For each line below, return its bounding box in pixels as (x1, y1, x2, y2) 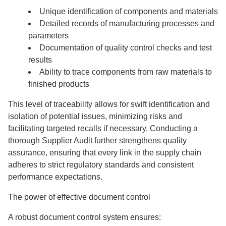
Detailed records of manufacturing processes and (39, 19, 214, 28)
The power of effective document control (8, 193, 150, 201)
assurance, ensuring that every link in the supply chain (8, 148, 201, 157)
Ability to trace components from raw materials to (39, 68, 212, 76)
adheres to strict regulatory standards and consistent (8, 160, 194, 169)
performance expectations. (8, 173, 102, 181)
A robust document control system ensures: (8, 213, 161, 221)
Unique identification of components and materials (39, 7, 218, 16)
